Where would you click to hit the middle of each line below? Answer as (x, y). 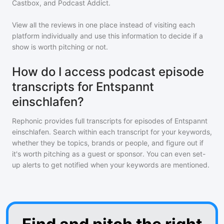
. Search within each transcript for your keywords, (130, 132)
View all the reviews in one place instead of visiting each (103, 25)
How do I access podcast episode (108, 72)
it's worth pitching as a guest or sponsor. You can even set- (109, 154)
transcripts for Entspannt (83, 87)
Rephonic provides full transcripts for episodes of (93, 121)
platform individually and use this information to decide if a (107, 36)
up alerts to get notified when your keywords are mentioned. (111, 165)
